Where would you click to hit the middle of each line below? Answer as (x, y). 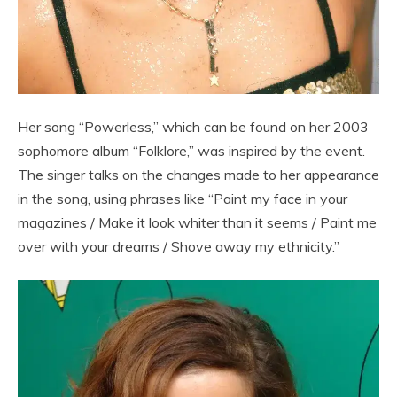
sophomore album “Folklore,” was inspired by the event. (191, 150)
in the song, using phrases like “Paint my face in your (183, 198)
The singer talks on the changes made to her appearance (198, 174)
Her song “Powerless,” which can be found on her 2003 (193, 126)
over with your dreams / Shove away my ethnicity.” (179, 246)
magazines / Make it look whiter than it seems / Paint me (197, 222)
